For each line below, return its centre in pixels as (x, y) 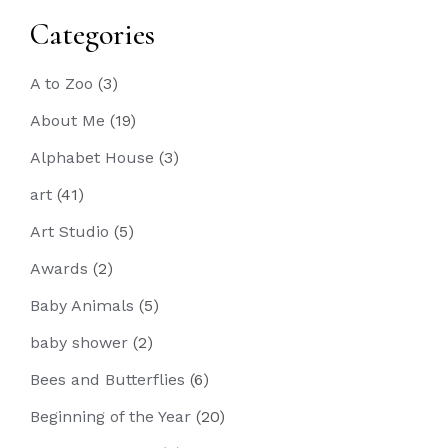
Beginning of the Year (110, 416)
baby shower (79, 342)
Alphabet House (92, 157)
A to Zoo (61, 83)
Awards (59, 268)
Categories (92, 34)
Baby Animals (82, 305)
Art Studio (69, 231)
